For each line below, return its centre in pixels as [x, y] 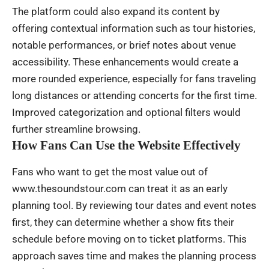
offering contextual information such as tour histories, [134, 29]
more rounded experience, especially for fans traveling [134, 79]
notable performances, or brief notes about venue [124, 45]
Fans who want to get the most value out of [110, 171]
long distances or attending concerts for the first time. [134, 96]
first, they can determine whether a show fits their [123, 222]
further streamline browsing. [76, 129]
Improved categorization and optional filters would [126, 113]
